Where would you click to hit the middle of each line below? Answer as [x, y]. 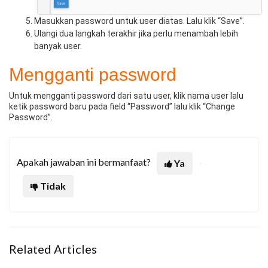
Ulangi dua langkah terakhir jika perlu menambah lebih [136, 33]
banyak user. [58, 46]
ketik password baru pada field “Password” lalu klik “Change [122, 106]
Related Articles [53, 249]
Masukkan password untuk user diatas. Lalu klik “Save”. [139, 21]
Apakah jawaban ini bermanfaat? [84, 162]
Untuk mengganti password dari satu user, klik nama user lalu [126, 95]
